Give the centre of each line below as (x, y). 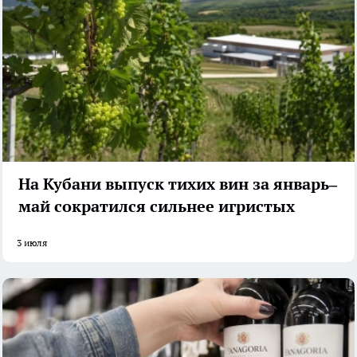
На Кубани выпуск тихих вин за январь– (178, 184)
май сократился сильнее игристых (157, 207)
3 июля (32, 243)
